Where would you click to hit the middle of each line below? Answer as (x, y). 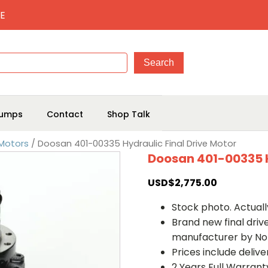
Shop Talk (129, 114)
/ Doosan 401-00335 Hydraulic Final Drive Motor (133, 144)
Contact (65, 114)
